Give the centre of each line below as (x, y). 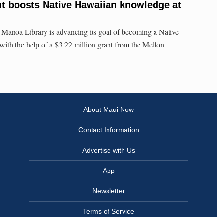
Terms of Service (108, 211)
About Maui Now (108, 110)
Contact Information (108, 130)
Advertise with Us (108, 150)
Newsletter (108, 191)
